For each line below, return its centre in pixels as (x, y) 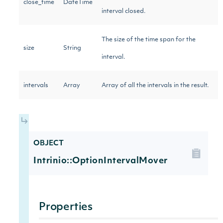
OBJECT (49, 144)
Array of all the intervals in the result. (157, 86)
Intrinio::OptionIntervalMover (101, 161)
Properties (66, 207)
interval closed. (125, 11)
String (72, 48)
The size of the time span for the (149, 40)
